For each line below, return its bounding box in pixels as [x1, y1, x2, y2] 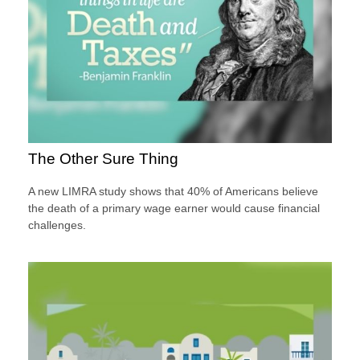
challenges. [28, 219, 86, 232]
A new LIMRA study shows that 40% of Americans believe [28, 185, 318, 198]
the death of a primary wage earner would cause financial [28, 202, 320, 215]
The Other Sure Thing [28, 150, 178, 168]
